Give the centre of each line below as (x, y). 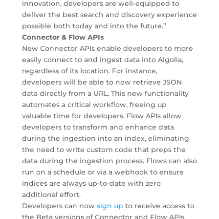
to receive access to (159, 206)
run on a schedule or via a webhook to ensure (103, 172)
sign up (110, 206)
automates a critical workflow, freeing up (94, 105)
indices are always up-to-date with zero (91, 183)
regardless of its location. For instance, (89, 71)
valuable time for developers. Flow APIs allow (101, 116)
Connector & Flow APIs (63, 37)
